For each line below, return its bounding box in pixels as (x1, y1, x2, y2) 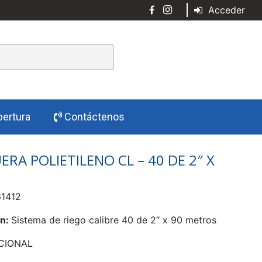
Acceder (205, 4, 245, 16)
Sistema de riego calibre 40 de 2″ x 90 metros (11, 213, 217, 226)
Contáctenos (61, 110, 125, 123)
